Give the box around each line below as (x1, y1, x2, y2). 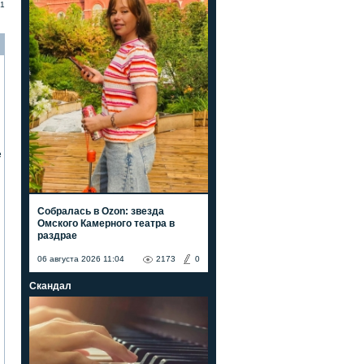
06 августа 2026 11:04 (37, 253, 124, 263)
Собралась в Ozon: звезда (37, 205, 164, 217)
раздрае (37, 229, 77, 241)
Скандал (29, 279, 71, 292)
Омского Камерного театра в (37, 217, 175, 229)
